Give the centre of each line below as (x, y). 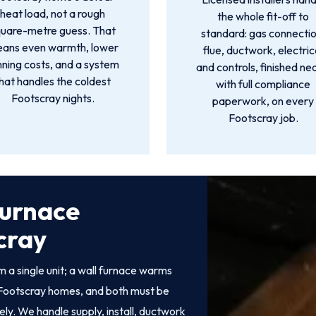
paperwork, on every (263, 101)
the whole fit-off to (263, 16)
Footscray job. (263, 118)
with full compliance (263, 84)
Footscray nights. (53, 98)
